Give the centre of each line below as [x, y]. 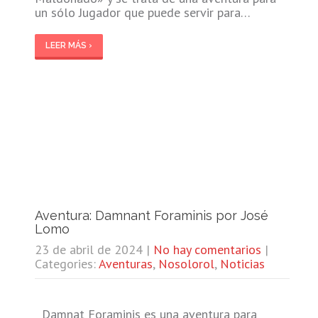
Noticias [242, 263]
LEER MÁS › [68, 45]
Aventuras [125, 263]
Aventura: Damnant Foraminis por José [151, 215]
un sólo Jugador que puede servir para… [142, 12]
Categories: [66, 263]
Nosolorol [186, 263]
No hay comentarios [207, 249]
